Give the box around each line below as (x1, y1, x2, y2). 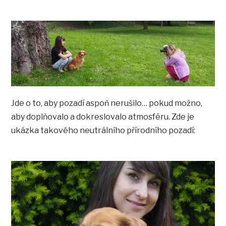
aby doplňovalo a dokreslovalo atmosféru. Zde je (11, 111, 195, 122)
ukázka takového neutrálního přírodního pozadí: (11, 125, 196, 135)
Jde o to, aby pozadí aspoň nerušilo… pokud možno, (11, 98, 203, 108)
